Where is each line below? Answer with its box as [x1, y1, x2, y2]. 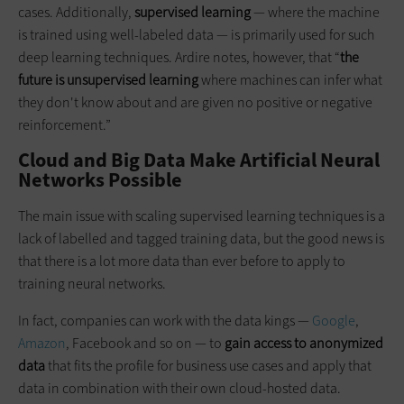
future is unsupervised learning [18, 69, 198, 89]
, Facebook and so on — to [66, 333, 225, 353]
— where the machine [251, 2, 380, 22]
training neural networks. [18, 273, 166, 293]
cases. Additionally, [18, 2, 132, 22]
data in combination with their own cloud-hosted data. [18, 378, 341, 398]
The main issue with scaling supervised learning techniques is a [18, 206, 385, 225]
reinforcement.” [18, 115, 111, 134]
